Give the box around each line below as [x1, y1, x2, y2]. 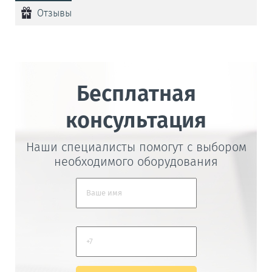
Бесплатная [76, 80, 196, 107]
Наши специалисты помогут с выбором [25, 139, 246, 154]
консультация [66, 106, 206, 134]
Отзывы [37, 7, 72, 19]
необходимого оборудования [54, 154, 218, 169]
